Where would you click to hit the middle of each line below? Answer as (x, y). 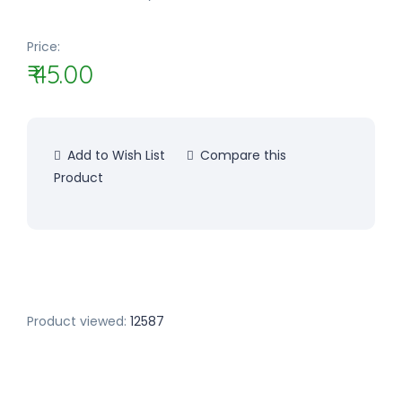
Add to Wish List (114, 155)
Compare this (241, 155)
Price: (44, 47)
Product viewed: (77, 321)
